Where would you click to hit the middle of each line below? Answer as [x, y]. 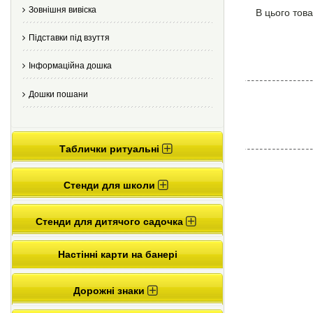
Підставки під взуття [69, 38]
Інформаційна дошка [70, 66]
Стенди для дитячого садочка [110, 222]
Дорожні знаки [110, 291]
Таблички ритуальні [110, 149]
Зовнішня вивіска [63, 9]
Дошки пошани [58, 94]
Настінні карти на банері [117, 255]
